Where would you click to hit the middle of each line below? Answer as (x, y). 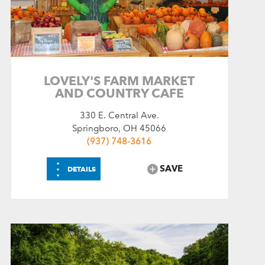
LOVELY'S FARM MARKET (119, 80)
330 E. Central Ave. (119, 115)
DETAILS (82, 169)
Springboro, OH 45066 (119, 128)
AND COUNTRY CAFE (119, 93)
